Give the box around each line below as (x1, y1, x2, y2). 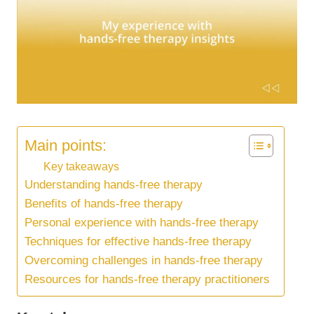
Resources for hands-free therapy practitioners (25, 273, 270, 287)
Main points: (25, 136, 107, 154)
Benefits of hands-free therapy (25, 197, 183, 211)
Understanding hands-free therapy (25, 178, 203, 192)
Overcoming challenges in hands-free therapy (25, 254, 263, 268)
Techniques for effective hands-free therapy (25, 235, 252, 249)
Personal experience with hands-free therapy (25, 216, 259, 230)
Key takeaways (43, 160, 119, 173)
